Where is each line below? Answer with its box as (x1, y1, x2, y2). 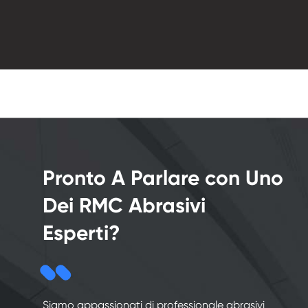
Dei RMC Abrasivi (43, 193, 206, 219)
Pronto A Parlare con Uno (43, 166, 283, 191)
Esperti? (43, 221, 120, 246)
